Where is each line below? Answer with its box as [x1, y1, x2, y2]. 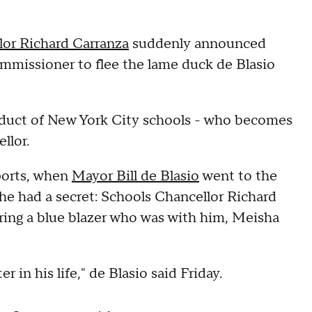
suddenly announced [129, 34, 266, 53]
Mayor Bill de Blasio [72, 166, 199, 185]
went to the [199, 166, 277, 185]
